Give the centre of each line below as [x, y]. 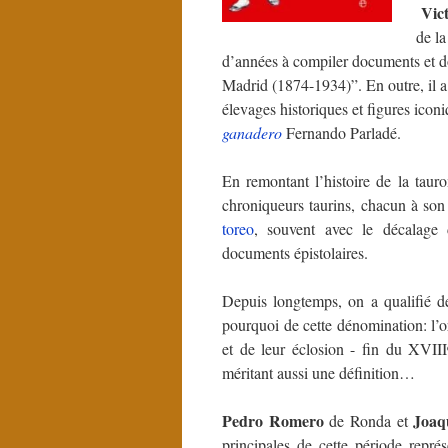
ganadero [252, 132]
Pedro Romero [273, 420]
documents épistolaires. [295, 252]
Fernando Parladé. [341, 132]
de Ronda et [368, 420]
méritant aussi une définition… [318, 372]
